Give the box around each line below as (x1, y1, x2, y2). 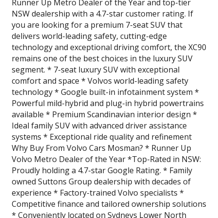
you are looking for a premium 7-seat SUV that (12, 19, 182, 30)
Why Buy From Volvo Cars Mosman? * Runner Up (12, 143, 191, 153)
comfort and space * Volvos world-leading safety (12, 75, 188, 86)
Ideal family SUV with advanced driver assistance (12, 120, 187, 131)
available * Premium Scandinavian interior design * (12, 109, 197, 120)
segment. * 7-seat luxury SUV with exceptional (12, 64, 180, 75)
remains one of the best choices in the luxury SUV (12, 53, 193, 64)
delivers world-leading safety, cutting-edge (12, 31, 167, 41)
